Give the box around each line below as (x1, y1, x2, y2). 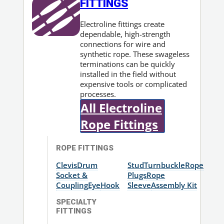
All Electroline (80, 99, 162, 116)
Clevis (56, 160, 77, 170)
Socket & (56, 170, 88, 180)
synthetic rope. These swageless (80, 48, 190, 59)
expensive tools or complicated (80, 78, 187, 89)
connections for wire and (80, 38, 166, 49)
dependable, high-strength (80, 28, 171, 39)
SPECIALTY (56, 197, 97, 207)
